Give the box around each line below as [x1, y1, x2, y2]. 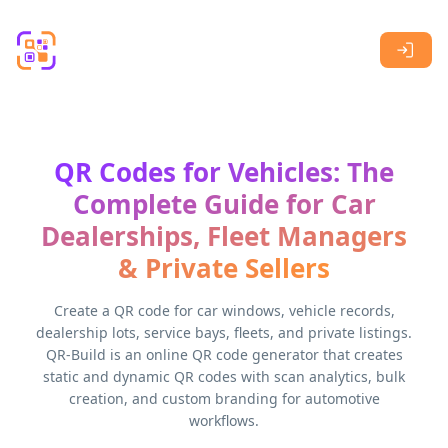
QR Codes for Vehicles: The [54, 154, 394, 190]
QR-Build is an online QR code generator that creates [45, 345, 403, 364]
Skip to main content [7, 8, 164, 30]
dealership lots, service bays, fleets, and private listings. [36, 323, 412, 342]
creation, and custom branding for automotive [68, 389, 380, 408]
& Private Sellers [118, 250, 330, 286]
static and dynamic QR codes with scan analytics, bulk [43, 367, 405, 386]
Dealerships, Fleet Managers [41, 218, 407, 254]
